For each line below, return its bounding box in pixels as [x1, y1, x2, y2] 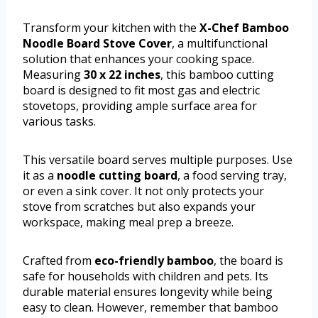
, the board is [214, 252, 283, 268]
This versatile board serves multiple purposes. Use [23, 151, 292, 168]
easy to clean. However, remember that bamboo [23, 299, 278, 315]
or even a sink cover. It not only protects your [23, 182, 264, 199]
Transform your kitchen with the [23, 19, 199, 35]
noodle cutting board [57, 167, 177, 183]
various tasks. [23, 113, 96, 129]
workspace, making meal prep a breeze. [23, 214, 234, 230]
